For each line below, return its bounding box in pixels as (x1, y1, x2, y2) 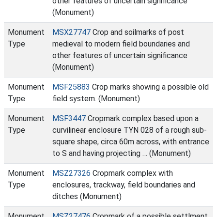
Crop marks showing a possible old (90, 82, 209, 92)
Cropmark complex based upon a (86, 114, 199, 123)
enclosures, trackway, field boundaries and (52, 180, 195, 189)
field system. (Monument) (52, 94, 140, 103)
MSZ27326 (52, 169, 91, 178)
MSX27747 (52, 28, 91, 37)
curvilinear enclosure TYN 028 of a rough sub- (52, 125, 207, 135)
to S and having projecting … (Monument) (52, 149, 191, 158)
